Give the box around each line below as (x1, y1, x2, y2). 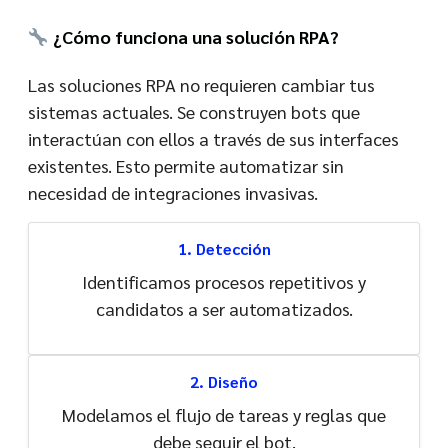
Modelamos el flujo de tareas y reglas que (62, 402, 386, 426)
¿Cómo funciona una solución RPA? (48, 24, 339, 48)
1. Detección (177, 237, 271, 259)
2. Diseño (190, 370, 258, 392)
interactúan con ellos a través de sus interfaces (28, 126, 399, 150)
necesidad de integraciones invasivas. (28, 180, 318, 204)
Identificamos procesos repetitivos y (82, 269, 366, 293)
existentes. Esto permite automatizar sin (28, 153, 344, 177)
